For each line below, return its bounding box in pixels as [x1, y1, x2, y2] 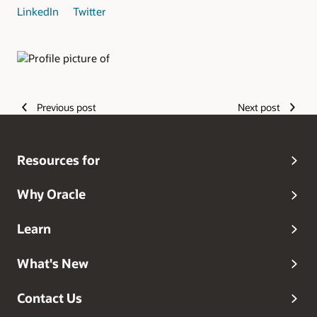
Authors [17, 72, 69, 90]
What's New [17, 255, 88, 271]
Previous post [36, 100, 96, 114]
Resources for [17, 151, 100, 168]
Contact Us [17, 289, 82, 306]
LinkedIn [17, 4, 62, 19]
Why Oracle [17, 186, 86, 202]
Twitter [73, 4, 106, 19]
